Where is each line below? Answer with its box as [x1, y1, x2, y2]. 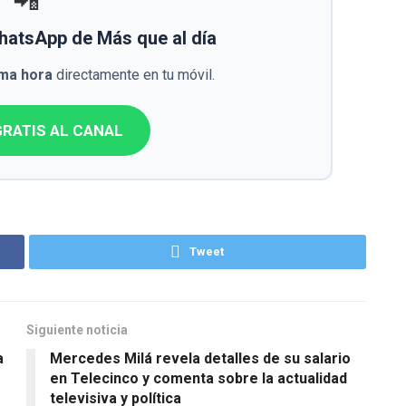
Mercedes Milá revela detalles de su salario [50, 350, 351, 368]
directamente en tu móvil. [53, 66, 215, 84]
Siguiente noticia [26, 323, 128, 338]
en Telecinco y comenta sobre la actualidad [50, 370, 347, 388]
